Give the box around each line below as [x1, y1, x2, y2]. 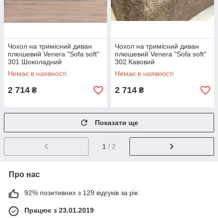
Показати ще [95, 119, 138, 127]
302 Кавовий [115, 58, 155, 66]
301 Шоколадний [8, 58, 62, 66]
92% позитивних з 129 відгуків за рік [24, 188, 138, 197]
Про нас [9, 170, 40, 179]
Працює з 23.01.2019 [24, 206, 94, 214]
